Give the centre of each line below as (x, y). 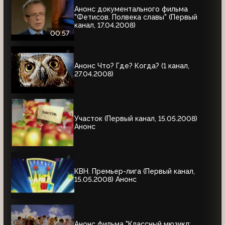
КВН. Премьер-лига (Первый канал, (135, 171)
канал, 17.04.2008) (105, 25)
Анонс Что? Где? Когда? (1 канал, (132, 66)
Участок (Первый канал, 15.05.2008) (136, 118)
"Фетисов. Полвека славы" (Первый (136, 17)
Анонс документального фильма (131, 9)
